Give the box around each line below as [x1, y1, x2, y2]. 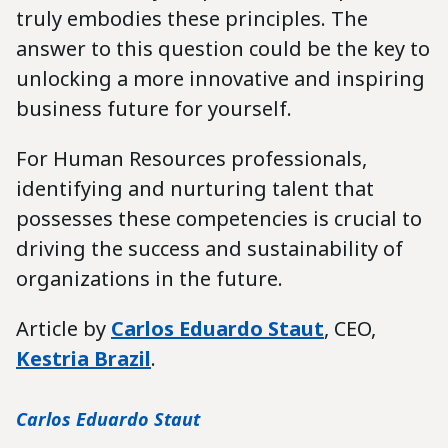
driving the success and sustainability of [16, 235, 403, 263]
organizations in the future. [16, 265, 283, 293]
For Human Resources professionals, [16, 145, 367, 173]
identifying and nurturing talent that [16, 175, 374, 203]
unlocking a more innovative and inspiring [16, 65, 425, 93]
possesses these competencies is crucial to [16, 205, 422, 233]
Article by [16, 315, 111, 343]
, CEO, [324, 315, 376, 343]
